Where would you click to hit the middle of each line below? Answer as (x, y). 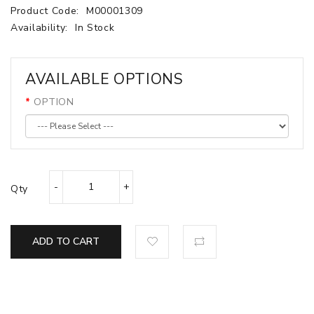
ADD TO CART (66, 241)
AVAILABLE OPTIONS (104, 79)
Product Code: (47, 11)
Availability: (41, 27)
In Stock (95, 27)
